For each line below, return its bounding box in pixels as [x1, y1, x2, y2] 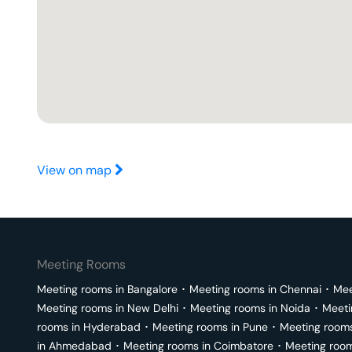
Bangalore [127, 282, 178, 296]
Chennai [280, 282, 321, 296]
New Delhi [127, 301, 178, 315]
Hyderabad [83, 320, 141, 334]
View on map [37, 162, 115, 178]
